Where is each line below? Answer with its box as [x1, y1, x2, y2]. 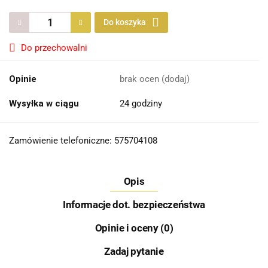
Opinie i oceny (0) [95, 222, 173, 234]
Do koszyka [103, 17, 148, 28]
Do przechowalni [21, 42, 87, 54]
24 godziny [120, 98, 162, 109]
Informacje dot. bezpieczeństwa [63, 199, 205, 211]
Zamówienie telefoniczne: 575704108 [9, 135, 157, 147]
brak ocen [120, 74, 162, 85]
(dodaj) [162, 74, 190, 85]
